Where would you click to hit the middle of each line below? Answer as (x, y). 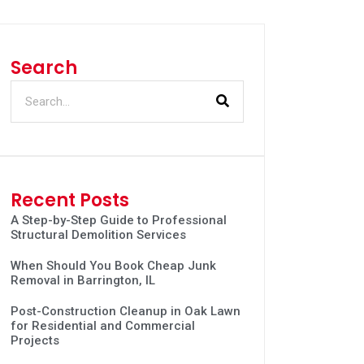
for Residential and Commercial (102, 325)
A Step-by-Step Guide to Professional (118, 220)
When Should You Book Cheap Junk (113, 265)
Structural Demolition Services (98, 234)
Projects (35, 340)
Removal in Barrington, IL (82, 280)
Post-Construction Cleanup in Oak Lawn (125, 311)
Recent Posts (69, 200)
